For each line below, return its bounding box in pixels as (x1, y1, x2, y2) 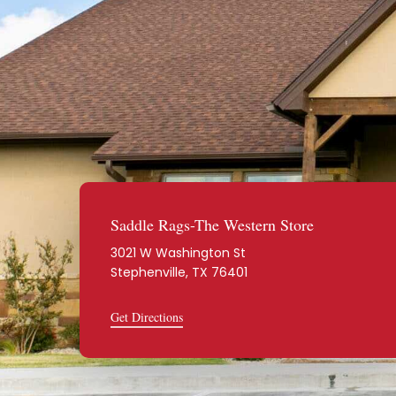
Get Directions (110, 308, 184, 325)
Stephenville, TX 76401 (110, 263, 248, 281)
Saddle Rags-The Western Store (110, 213, 315, 235)
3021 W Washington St (110, 243, 247, 262)
